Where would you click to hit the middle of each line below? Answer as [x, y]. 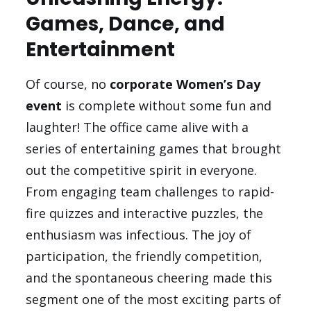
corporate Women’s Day [185, 84]
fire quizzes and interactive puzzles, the [145, 213]
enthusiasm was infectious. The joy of [139, 235]
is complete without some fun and [167, 106]
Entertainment [101, 50]
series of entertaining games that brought [154, 149]
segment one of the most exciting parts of [154, 300]
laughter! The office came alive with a [137, 127]
